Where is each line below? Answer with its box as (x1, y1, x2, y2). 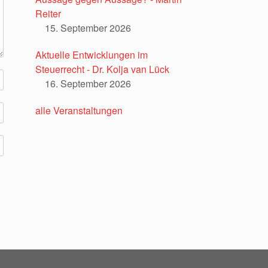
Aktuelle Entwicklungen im (35, 48, 148, 62)
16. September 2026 (45, 77, 132, 91)
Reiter (35, 7, 62, 21)
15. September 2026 (45, 21, 132, 35)
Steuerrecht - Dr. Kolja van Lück (35, 62, 170, 77)
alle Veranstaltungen (35, 103, 123, 118)
